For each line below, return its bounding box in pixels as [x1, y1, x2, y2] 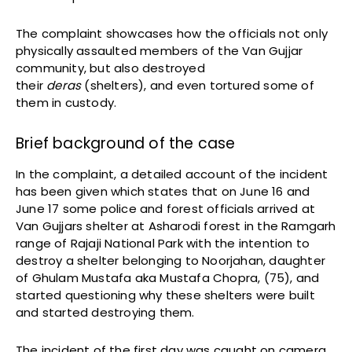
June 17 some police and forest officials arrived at [16, 200, 316, 217]
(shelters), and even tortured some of [81, 76, 314, 93]
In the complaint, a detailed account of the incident [16, 165, 328, 182]
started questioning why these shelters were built [16, 286, 315, 303]
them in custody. [16, 93, 117, 111]
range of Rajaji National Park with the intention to [16, 234, 310, 251]
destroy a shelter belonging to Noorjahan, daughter [16, 251, 326, 269]
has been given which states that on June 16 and [16, 182, 310, 200]
